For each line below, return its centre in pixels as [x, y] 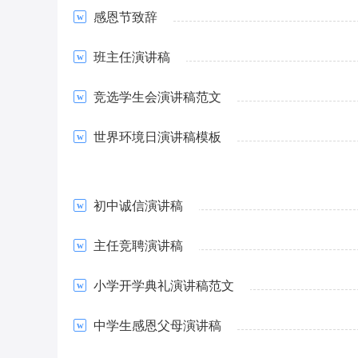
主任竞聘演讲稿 [138, 246]
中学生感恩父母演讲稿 [157, 326]
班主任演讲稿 [132, 57]
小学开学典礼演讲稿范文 [164, 286]
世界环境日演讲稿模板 [157, 137]
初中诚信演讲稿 [138, 206]
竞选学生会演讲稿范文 [157, 97]
